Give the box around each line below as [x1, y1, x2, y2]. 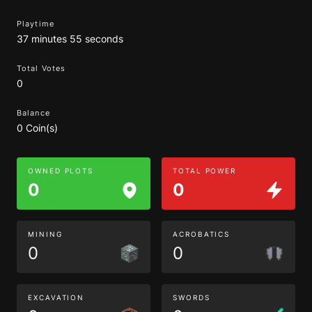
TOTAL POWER [173, 166, 237, 175]
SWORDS [173, 293, 210, 302]
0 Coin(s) [17, 122, 58, 134]
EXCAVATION [28, 293, 85, 302]
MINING [28, 230, 63, 238]
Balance [17, 108, 50, 118]
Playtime [17, 19, 54, 29]
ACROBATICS [173, 230, 231, 238]
